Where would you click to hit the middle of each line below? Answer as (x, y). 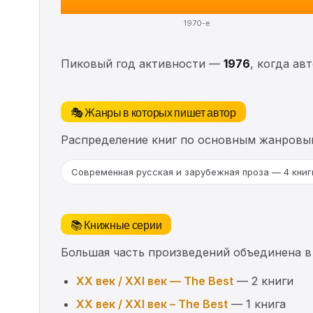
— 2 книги (263, 281)
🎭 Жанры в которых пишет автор (153, 111)
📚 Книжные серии (116, 224)
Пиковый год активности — (142, 63)
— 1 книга (257, 304)
